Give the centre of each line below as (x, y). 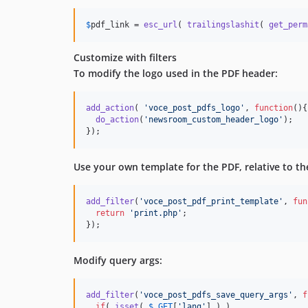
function (274, 108)
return (110, 213)
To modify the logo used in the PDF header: (176, 73)
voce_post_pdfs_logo (194, 108)
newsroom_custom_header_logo (213, 120)
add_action (110, 108)
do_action (117, 120)
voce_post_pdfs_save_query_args (216, 295)
